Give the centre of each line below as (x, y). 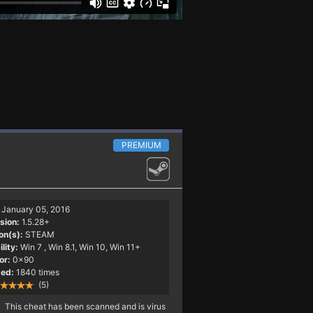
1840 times (37, 272)
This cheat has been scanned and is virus (85, 306)
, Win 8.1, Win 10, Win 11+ (92, 247)
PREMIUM (141, 145)
